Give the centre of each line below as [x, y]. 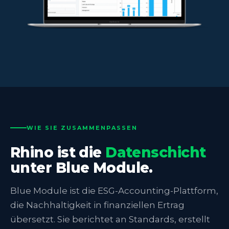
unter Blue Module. [82, 167]
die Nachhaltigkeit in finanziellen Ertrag [97, 205]
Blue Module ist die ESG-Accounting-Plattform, [114, 190]
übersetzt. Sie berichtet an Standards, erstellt [110, 219]
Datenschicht [156, 152]
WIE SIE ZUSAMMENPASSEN [82, 128]
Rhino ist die [58, 152]
